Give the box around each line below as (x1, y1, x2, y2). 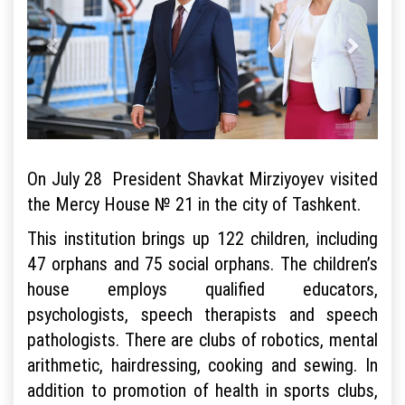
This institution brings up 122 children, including (27, 226, 378, 250)
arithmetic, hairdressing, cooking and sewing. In (27, 353, 378, 376)
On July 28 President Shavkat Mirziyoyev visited (27, 166, 378, 190)
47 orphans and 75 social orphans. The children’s (27, 251, 378, 275)
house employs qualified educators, (27, 277, 378, 300)
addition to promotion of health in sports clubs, (27, 378, 378, 401)
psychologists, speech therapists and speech (27, 302, 378, 325)
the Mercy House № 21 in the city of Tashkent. (27, 192, 361, 215)
